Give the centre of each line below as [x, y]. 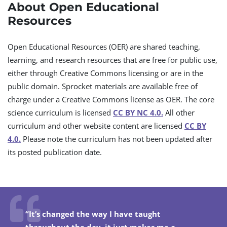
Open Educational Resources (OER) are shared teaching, [104, 47]
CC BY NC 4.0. [138, 112]
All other [179, 112]
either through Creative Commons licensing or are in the [105, 73]
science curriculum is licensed [60, 112]
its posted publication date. [55, 152]
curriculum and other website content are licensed [96, 126]
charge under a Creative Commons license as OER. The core [111, 99]
